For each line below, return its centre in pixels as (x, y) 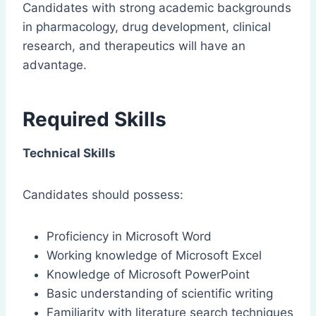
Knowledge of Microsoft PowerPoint (148, 275)
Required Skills (95, 120)
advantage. (55, 65)
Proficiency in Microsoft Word (129, 237)
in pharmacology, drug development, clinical (147, 27)
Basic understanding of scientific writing (160, 294)
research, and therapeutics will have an (134, 46)
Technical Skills (69, 153)
